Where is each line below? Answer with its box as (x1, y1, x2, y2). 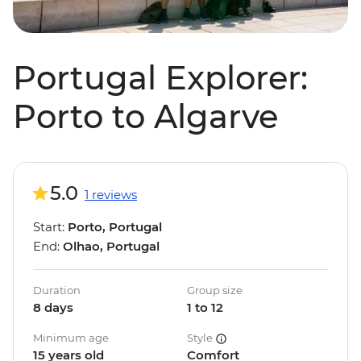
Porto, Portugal (68, 219, 162, 235)
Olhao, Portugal (63, 239, 160, 255)
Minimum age (33, 331, 109, 345)
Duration (33, 284, 81, 297)
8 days (33, 300, 73, 316)
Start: (33, 219, 68, 235)
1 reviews (85, 187, 137, 203)
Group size (187, 284, 243, 297)
